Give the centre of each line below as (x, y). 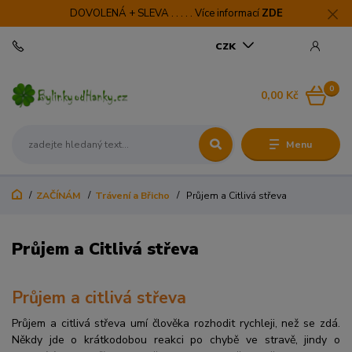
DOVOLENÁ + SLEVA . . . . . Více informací (165, 13)
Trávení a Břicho (132, 196)
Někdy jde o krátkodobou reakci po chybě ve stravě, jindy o (176, 339)
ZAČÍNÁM (58, 196)
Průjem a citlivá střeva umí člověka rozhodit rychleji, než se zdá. (176, 323)
